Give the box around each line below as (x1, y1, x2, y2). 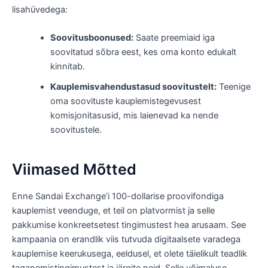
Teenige (216, 81, 251, 93)
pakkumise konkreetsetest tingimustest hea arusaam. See (12, 220, 246, 231)
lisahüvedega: (12, 4, 68, 15)
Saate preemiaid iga (133, 32, 215, 44)
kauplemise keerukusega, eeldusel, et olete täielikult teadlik (12, 248, 247, 260)
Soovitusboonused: (50, 32, 133, 44)
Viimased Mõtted (12, 160, 136, 178)
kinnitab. (50, 61, 85, 72)
